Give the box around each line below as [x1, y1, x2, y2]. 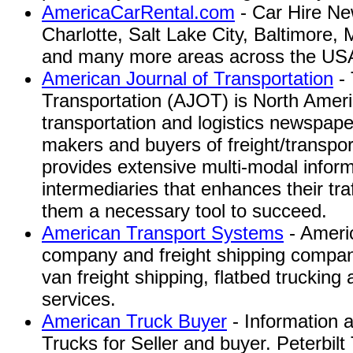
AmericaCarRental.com [42, 2, 235, 23]
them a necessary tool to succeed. [42, 200, 327, 221]
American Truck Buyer [42, 310, 227, 332]
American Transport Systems [42, 222, 284, 243]
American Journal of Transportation [42, 68, 333, 89]
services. [42, 288, 116, 310]
